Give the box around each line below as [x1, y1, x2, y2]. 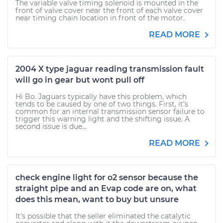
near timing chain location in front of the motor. [15, 13, 185, 22]
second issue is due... [15, 122, 87, 131]
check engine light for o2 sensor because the [15, 173, 198, 182]
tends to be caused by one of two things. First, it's [15, 100, 188, 109]
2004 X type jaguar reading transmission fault [15, 64, 204, 74]
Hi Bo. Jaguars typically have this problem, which [15, 92, 187, 101]
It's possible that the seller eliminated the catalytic [15, 212, 191, 221]
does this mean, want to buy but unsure [15, 195, 179, 204]
